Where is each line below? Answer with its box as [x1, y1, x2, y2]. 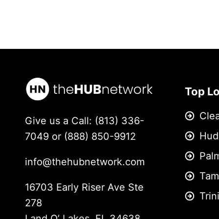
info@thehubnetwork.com [25, 156, 145, 168]
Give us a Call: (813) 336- [25, 115, 144, 127]
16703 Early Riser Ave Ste [25, 181, 144, 194]
